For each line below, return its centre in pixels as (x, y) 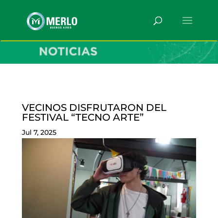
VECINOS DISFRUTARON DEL (94, 108)
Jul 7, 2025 (39, 133)
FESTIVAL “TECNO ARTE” (82, 118)
